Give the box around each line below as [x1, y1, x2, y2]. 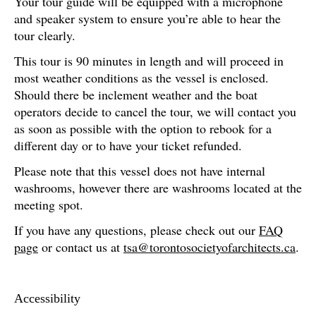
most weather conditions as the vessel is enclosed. [14, 69, 269, 86]
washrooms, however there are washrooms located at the [14, 179, 302, 196]
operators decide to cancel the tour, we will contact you [14, 103, 296, 120]
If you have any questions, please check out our [14, 221, 259, 238]
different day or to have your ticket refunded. [14, 137, 242, 154]
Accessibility [14, 291, 80, 305]
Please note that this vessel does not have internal [14, 162, 265, 179]
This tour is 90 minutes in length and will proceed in [14, 52, 284, 69]
